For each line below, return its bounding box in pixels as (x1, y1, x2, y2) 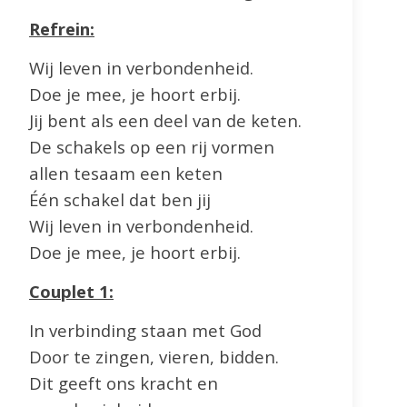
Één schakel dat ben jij (29, 188, 211, 212)
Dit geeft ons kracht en (29, 372, 218, 395)
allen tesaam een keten (29, 162, 223, 185)
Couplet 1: (29, 280, 114, 303)
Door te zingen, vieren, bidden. (29, 345, 279, 369)
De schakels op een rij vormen (29, 135, 274, 159)
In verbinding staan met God (29, 319, 262, 342)
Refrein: (29, 17, 94, 41)
